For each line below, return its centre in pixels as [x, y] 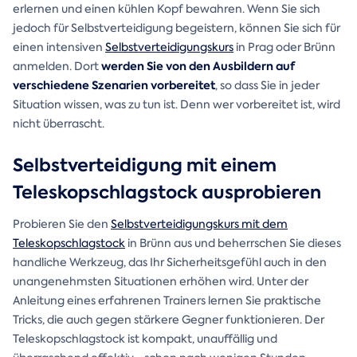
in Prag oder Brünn [284, 47]
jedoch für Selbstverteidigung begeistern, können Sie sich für [177, 28]
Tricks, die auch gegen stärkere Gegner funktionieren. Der [169, 320]
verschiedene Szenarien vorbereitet [114, 86]
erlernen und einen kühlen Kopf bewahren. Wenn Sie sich [167, 9]
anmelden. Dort [57, 67]
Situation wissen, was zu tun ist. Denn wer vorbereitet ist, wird [177, 105]
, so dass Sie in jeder [267, 86]
